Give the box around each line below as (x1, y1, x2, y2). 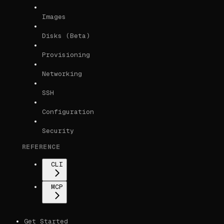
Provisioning (42, 50, 90, 59)
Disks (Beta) (42, 31, 90, 40)
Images (42, 12, 66, 21)
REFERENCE (22, 142, 60, 151)
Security (42, 126, 74, 135)
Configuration (42, 107, 94, 116)
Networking (42, 69, 82, 78)
